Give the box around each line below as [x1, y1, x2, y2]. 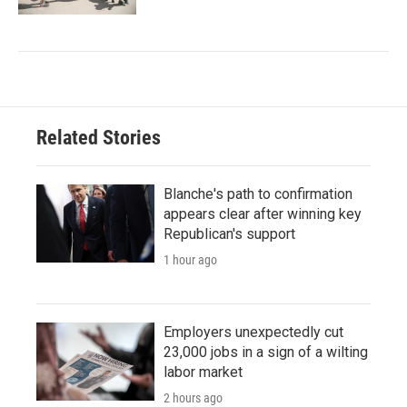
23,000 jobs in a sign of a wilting [164, 343, 368, 362]
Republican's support [164, 225, 295, 243]
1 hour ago [164, 253, 217, 268]
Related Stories [36, 126, 161, 150]
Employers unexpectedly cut [164, 323, 343, 342]
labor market [164, 363, 243, 382]
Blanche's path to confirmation [164, 185, 352, 203]
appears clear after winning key [164, 205, 362, 223]
